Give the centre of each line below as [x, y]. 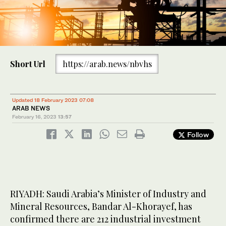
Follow [197, 135]
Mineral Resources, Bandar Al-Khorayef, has [101, 207]
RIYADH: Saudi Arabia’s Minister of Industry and [108, 194]
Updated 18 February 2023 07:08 [53, 100]
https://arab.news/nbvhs [107, 64]
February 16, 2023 [34, 117]
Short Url [28, 64]
